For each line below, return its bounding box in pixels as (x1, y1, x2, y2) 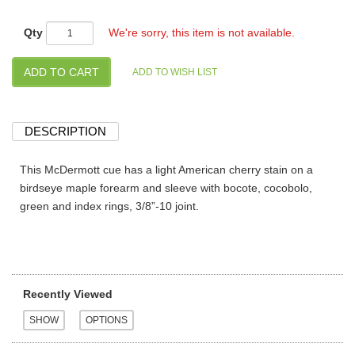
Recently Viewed (23, 288, 113, 301)
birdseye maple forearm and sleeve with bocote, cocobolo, (20, 181, 312, 195)
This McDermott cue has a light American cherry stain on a (20, 163, 313, 177)
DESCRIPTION (25, 124, 106, 139)
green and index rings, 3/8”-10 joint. (20, 200, 199, 213)
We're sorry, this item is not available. (109, 26, 295, 40)
